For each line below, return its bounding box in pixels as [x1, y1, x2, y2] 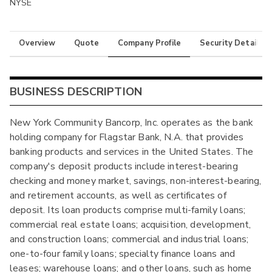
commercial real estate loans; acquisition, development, [10, 218, 251, 232]
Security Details [199, 38, 263, 49]
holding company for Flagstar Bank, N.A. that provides [10, 131, 243, 144]
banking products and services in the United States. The [10, 145, 254, 159]
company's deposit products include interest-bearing [10, 160, 238, 174]
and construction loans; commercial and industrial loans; [10, 233, 249, 246]
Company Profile [117, 38, 182, 49]
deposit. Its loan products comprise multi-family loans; [10, 203, 246, 217]
